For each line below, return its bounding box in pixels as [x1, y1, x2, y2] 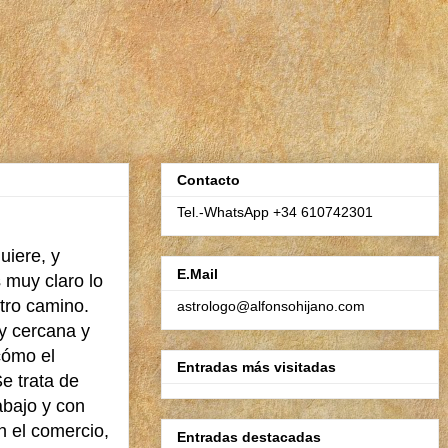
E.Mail [177, 265, 218, 282]
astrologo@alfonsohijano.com [177, 297, 365, 314]
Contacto [177, 172, 240, 189]
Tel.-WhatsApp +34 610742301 [177, 204, 373, 221]
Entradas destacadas [177, 428, 321, 445]
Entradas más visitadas [177, 359, 336, 376]
